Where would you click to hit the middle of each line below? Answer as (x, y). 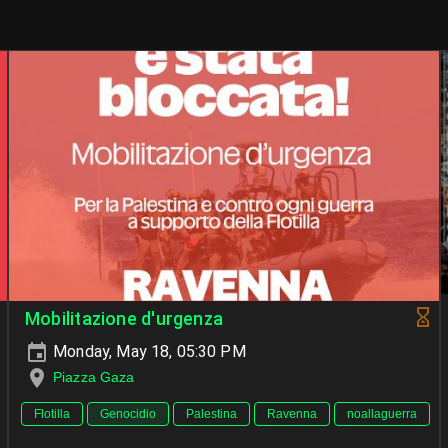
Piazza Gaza (94, 377)
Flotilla (52, 414)
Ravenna (292, 414)
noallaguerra (382, 414)
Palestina (211, 414)
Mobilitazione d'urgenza (124, 319)
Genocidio (128, 414)
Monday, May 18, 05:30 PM (147, 351)
